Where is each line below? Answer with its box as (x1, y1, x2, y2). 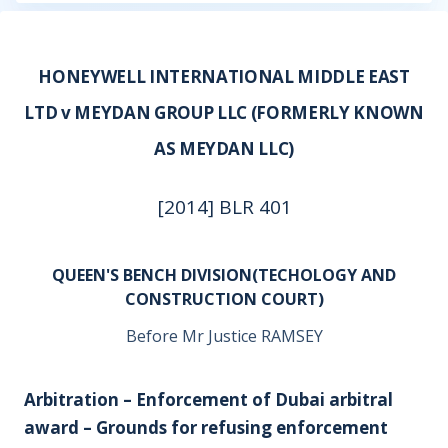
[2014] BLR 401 (156, 194, 292, 220)
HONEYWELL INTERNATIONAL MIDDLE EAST (38, 65, 410, 88)
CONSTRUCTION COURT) (124, 288, 324, 310)
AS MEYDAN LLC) (153, 137, 295, 160)
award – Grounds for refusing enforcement (24, 416, 388, 439)
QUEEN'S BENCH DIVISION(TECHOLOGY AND (52, 264, 396, 286)
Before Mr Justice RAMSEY (125, 325, 323, 347)
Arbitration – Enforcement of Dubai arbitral (24, 388, 393, 411)
